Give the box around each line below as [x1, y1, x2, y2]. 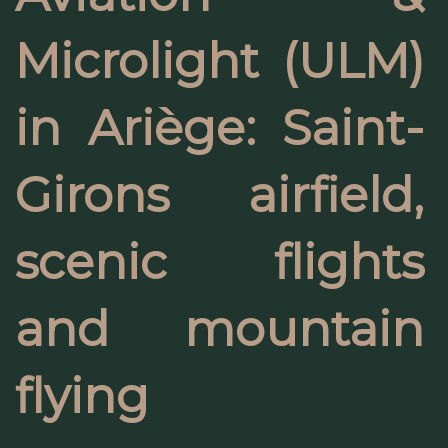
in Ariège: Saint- [15, 99, 424, 157]
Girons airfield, [15, 166, 424, 224]
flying [15, 367, 149, 425]
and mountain [15, 300, 424, 358]
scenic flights [15, 233, 424, 291]
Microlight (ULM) [15, 32, 424, 90]
